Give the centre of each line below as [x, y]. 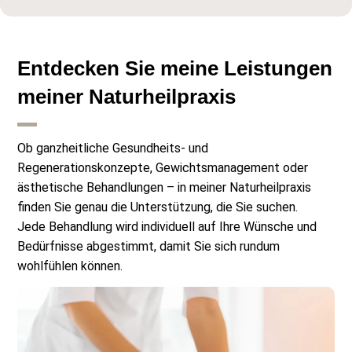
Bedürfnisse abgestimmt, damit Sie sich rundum [149, 246]
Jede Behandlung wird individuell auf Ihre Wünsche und [167, 226]
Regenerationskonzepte [84, 167]
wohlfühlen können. [70, 266]
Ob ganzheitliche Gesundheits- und [113, 148]
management [244, 167]
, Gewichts [179, 167]
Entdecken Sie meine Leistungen [175, 68]
